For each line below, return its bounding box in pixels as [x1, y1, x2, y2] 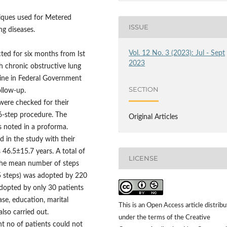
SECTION [129, 85, 159, 94]
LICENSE [129, 154, 159, 163]
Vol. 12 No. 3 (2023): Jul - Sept [129, 49, 225, 57]
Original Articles [129, 113, 178, 121]
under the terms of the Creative [119, 214, 210, 221]
